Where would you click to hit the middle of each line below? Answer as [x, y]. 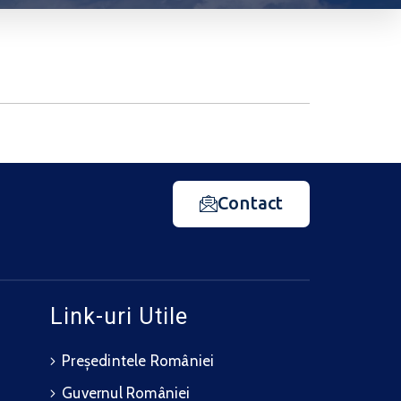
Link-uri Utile [119, 316]
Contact [250, 203]
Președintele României [138, 361]
